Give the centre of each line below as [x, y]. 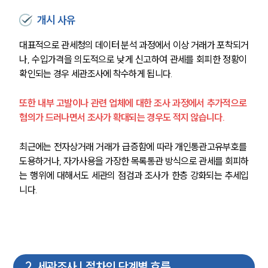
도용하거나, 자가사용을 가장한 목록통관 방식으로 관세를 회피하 [134, 161]
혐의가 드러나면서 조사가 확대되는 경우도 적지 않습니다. [122, 118]
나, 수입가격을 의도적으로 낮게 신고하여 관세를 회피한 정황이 [134, 60]
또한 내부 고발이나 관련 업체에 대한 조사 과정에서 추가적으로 [134, 103]
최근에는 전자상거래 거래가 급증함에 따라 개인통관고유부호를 [134, 147]
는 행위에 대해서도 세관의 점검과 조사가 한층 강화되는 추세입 [134, 176]
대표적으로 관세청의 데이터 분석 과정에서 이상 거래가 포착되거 [134, 45]
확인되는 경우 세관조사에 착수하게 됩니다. [97, 74]
